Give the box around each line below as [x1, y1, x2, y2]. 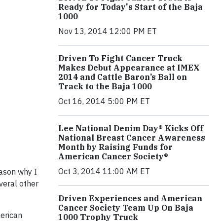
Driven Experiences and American [58, 193, 202, 203]
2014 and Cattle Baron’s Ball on [58, 72, 187, 82]
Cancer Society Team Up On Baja [58, 202, 193, 213]
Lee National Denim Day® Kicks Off [58, 123, 203, 133]
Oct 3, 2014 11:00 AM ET [58, 166, 150, 176]
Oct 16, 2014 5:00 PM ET [58, 96, 150, 106]
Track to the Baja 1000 [58, 81, 152, 91]
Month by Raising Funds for [58, 142, 173, 152]
